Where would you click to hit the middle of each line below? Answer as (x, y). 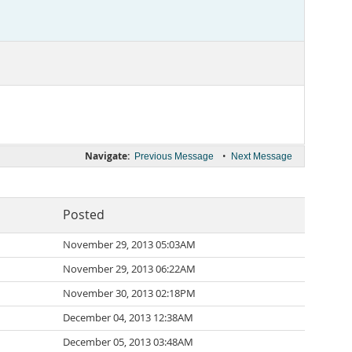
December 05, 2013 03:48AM (128, 342)
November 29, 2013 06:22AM (129, 269)
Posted (84, 215)
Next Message (262, 156)
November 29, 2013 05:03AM (129, 245)
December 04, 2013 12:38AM (128, 318)
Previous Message (174, 156)
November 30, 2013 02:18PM (129, 293)
